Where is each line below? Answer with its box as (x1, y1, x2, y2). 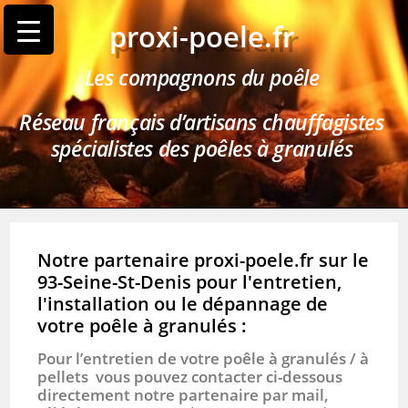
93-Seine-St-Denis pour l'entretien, (37, 270, 342, 294)
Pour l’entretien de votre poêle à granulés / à (37, 348, 370, 369)
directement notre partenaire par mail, (37, 384, 330, 405)
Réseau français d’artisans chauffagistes (19, 107, 384, 137)
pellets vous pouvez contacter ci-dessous (37, 366, 343, 387)
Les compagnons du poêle (84, 63, 320, 92)
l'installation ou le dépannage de (37, 291, 329, 316)
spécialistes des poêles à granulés (50, 134, 353, 163)
